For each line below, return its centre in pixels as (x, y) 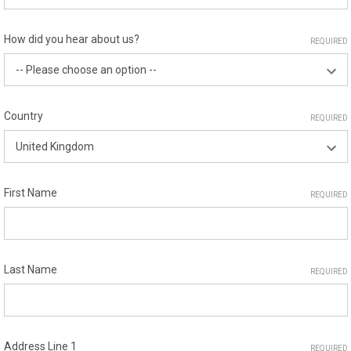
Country (23, 116)
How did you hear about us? (71, 39)
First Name (30, 193)
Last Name (30, 270)
